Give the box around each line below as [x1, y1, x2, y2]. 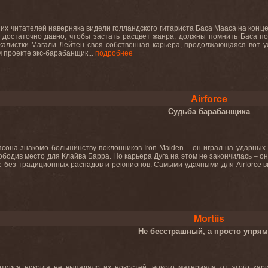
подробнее [95, 49, 133, 57]
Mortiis [193, 214, 224, 224]
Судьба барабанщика [167, 107, 250, 116]
